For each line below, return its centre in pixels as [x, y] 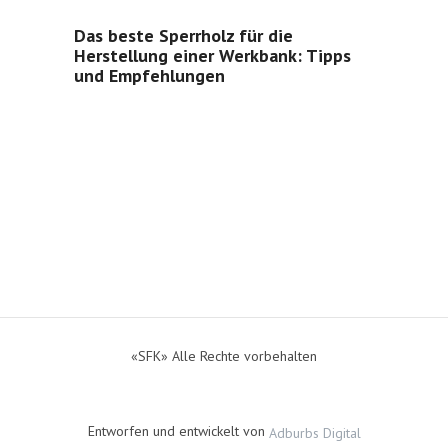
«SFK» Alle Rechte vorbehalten [224, 356]
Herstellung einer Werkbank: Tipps [212, 56]
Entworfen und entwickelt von [178, 431]
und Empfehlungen [149, 76]
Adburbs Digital [314, 432]
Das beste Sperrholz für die [183, 36]
